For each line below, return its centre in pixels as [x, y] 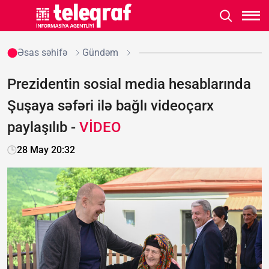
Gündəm [100, 53]
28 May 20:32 [46, 150]
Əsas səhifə [42, 53]
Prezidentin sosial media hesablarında [129, 84]
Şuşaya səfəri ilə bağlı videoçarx [110, 106]
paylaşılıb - [43, 127]
